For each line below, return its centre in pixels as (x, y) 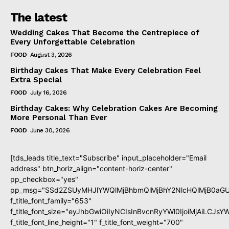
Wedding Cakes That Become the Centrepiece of (105, 33)
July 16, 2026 (48, 93)
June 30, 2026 (50, 131)
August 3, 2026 (51, 55)
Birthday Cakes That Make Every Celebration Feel (106, 71)
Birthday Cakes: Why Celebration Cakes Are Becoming (114, 109)
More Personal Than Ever (59, 118)
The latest (39, 18)
